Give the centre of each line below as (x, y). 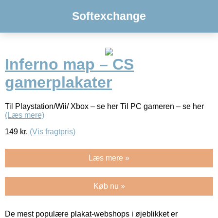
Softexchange (109, 16)
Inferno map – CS (69, 64)
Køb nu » (109, 186)
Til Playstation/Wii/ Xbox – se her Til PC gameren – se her (104, 106)
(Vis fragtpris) (53, 131)
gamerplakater (58, 82)
